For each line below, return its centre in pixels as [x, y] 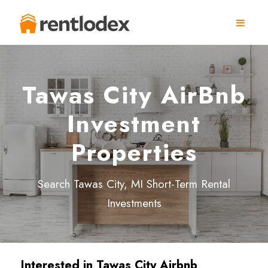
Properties [134, 153]
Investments [134, 203]
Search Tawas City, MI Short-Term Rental [134, 184]
